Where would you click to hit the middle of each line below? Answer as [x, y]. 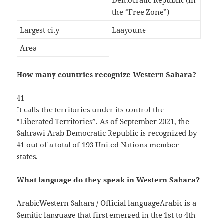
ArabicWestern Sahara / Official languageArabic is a [107, 203]
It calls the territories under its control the [91, 110]
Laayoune [129, 30]
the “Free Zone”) [141, 12]
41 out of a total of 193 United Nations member [98, 145]
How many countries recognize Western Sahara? [107, 75]
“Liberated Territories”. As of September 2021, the [103, 121]
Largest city [40, 30]
